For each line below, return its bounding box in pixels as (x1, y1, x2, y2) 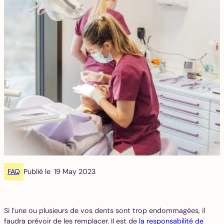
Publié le (23, 166, 51, 176)
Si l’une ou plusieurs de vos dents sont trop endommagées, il (4, 206, 205, 215)
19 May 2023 (54, 166, 96, 176)
